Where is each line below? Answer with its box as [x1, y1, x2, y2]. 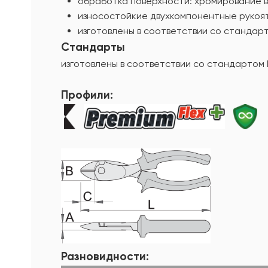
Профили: [61, 88, 113, 102]
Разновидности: [61, 249, 149, 263]
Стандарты [61, 40, 125, 54]
